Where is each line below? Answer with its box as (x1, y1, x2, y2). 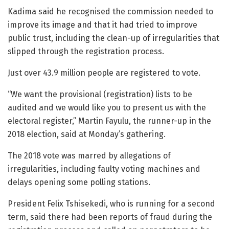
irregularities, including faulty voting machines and (8, 164, 200, 174)
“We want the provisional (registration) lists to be (8, 89, 192, 100)
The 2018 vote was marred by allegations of (8, 151, 171, 161)
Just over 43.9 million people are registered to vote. (8, 68, 200, 78)
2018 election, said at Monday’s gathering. (8, 129, 166, 140)
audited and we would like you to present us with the (8, 103, 206, 113)
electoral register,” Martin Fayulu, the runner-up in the (8, 116, 211, 126)
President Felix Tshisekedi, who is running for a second (8, 199, 215, 209)
